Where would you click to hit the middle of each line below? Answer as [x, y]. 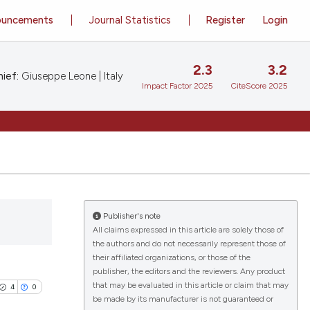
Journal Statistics [130, 20]
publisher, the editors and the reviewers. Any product [189, 271]
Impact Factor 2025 [177, 86]
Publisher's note [130, 216]
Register [226, 20]
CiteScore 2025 [259, 86]
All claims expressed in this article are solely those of [188, 230]
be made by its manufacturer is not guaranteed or [183, 299]
